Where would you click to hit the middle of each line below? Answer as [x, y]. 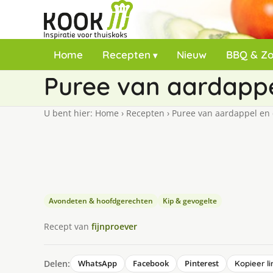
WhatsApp [97, 263]
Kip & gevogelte [190, 201]
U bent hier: [69, 113]
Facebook [151, 263]
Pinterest [202, 263]
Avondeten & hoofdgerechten [101, 201]
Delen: [57, 263]
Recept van [68, 226]
